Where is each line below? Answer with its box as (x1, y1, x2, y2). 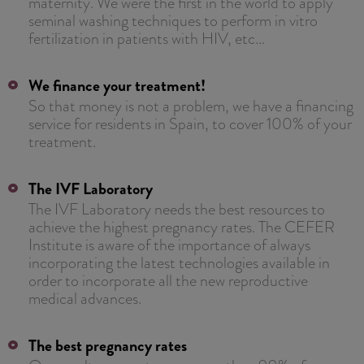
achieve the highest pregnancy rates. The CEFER (28, 214, 335, 238)
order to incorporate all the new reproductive (28, 268, 308, 292)
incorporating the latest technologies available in (28, 250, 330, 274)
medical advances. (28, 286, 141, 310)
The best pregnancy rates (28, 333, 187, 357)
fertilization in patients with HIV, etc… (28, 26, 265, 50)
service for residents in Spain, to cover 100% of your (28, 111, 352, 135)
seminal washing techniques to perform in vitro (28, 8, 318, 32)
